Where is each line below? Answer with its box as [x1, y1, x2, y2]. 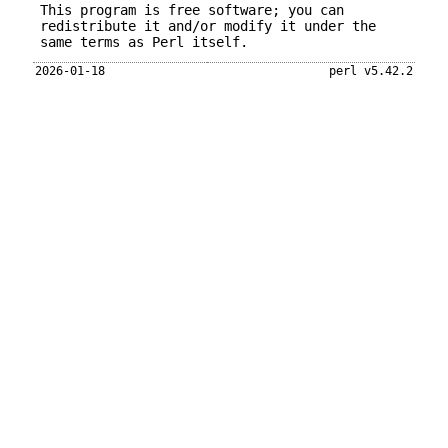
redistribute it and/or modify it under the [40, 18, 376, 35]
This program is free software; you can [40, 2, 344, 19]
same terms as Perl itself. [40, 34, 248, 51]
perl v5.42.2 [328, 63, 413, 78]
